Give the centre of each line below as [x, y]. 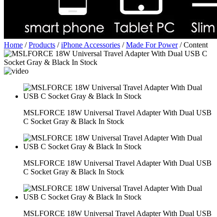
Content [196, 45]
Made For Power [152, 45]
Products [42, 45]
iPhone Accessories [91, 45]
